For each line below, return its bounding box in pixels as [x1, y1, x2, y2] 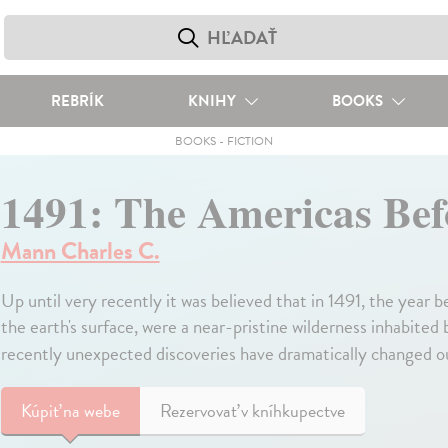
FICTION [226, 132, 273, 150]
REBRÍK [50, 90, 104, 112]
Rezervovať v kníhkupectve [159, 397, 345, 424]
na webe [62, 397, 120, 424]
